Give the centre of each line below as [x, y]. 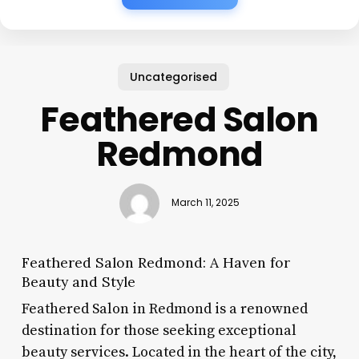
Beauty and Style [78, 281]
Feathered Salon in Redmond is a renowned [164, 309]
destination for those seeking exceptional [159, 330]
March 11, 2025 [205, 203]
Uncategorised [173, 77]
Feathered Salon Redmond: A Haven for [155, 262]
